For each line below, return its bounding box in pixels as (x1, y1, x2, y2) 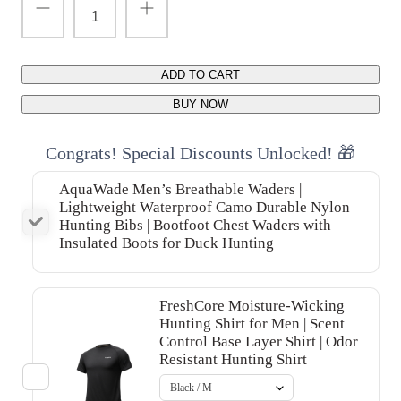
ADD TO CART (161, 67, 240, 81)
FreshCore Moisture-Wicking (159, 296, 345, 314)
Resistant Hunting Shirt (159, 350, 307, 368)
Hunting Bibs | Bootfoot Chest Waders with (59, 216, 331, 234)
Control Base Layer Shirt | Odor (159, 332, 358, 350)
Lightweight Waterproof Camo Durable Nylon (59, 198, 350, 216)
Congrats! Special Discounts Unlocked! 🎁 (46, 142, 355, 163)
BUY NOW (173, 97, 228, 111)
